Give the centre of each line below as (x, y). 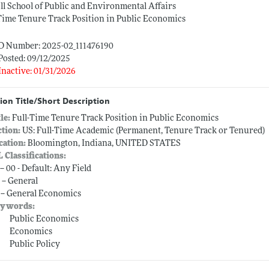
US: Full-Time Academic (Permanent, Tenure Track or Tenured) (143, 131)
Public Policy (35, 245)
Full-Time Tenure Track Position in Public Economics (116, 119)
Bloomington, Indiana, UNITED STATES (104, 144)
